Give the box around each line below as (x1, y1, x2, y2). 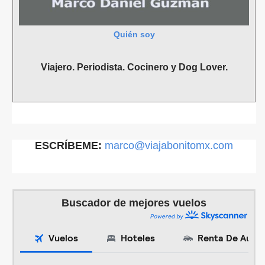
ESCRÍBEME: (35, 139, 105, 151)
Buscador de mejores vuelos (62, 196, 206, 209)
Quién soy (113, 30, 155, 40)
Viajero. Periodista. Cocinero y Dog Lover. (40, 62, 228, 72)
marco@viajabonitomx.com (105, 139, 233, 151)
